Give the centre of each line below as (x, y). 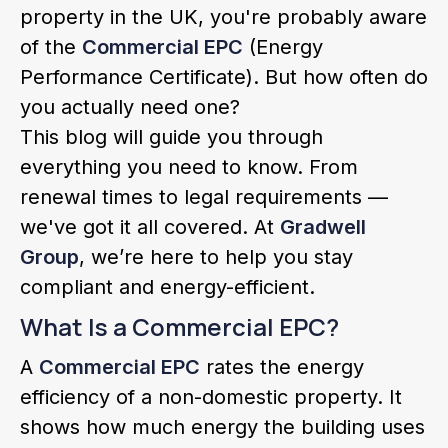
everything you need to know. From (189, 167)
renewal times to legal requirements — (204, 197)
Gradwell (323, 227)
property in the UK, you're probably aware (223, 17)
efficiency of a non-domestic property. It (211, 397)
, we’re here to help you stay (216, 257)
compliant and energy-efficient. (167, 287)
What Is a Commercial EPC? (179, 326)
